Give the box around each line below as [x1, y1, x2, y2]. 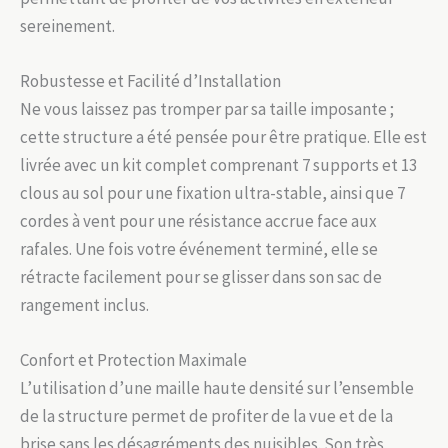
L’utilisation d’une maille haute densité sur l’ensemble [20, 377, 414, 400]
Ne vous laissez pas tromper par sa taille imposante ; [20, 98, 394, 121]
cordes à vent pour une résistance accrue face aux [20, 210, 377, 233]
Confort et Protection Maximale [20, 349, 247, 372]
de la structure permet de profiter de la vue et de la [20, 405, 393, 428]
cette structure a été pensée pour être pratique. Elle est [20, 126, 427, 149]
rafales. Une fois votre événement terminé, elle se [20, 238, 378, 261]
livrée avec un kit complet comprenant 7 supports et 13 [20, 154, 417, 177]
